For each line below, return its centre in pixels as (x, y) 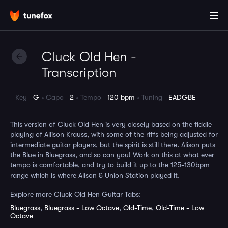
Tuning (155, 97)
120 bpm (121, 97)
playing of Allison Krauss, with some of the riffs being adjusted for (114, 134)
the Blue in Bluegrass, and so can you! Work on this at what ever (112, 155)
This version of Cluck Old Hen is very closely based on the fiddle (111, 124)
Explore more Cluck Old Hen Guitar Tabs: (76, 194)
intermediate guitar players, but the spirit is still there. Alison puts (113, 145)
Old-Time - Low (180, 208)
